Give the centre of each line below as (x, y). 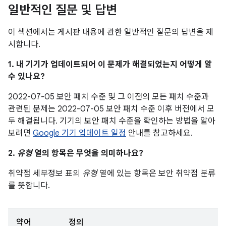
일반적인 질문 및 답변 (63, 10)
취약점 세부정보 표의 (45, 174)
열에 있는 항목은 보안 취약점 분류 (156, 174)
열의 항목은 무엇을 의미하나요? (88, 153)
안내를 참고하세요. (159, 133)
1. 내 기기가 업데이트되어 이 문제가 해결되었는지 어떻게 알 (110, 65)
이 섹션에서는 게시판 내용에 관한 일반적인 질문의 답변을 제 (111, 32)
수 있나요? (26, 77)
